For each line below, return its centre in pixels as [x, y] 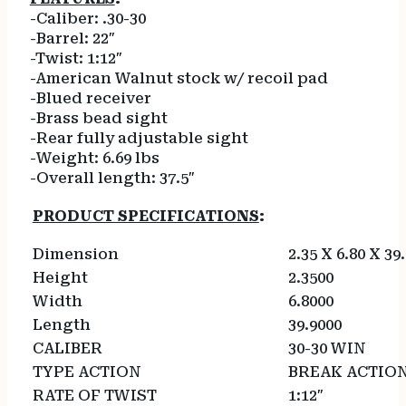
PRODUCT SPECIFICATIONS [145, 216]
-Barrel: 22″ [72, 39]
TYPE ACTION [94, 372]
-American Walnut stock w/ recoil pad [179, 79]
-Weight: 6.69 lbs [94, 159]
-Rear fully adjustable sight [139, 139]
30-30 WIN [327, 348]
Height [67, 277]
